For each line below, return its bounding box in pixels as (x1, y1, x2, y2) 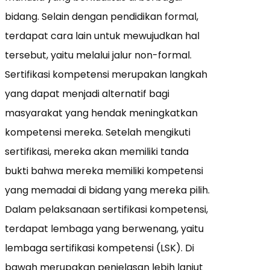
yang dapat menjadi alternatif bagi (5, 86, 169, 101)
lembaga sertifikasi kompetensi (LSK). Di (5, 240, 194, 255)
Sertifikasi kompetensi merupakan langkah (5, 67, 207, 81)
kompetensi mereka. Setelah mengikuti (5, 125, 190, 139)
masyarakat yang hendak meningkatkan (5, 105, 198, 120)
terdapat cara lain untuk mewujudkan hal (5, 28, 199, 43)
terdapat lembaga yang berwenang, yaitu (5, 221, 204, 236)
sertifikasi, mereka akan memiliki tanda (5, 144, 189, 159)
